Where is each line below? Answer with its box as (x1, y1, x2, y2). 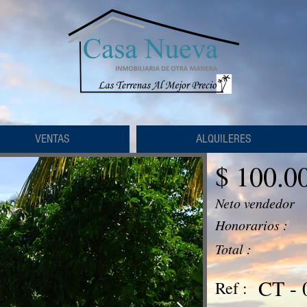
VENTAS (34, 132, 70, 146)
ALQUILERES (196, 132, 251, 146)
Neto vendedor (215, 194, 295, 212)
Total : (215, 240, 251, 258)
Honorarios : (215, 216, 288, 234)
